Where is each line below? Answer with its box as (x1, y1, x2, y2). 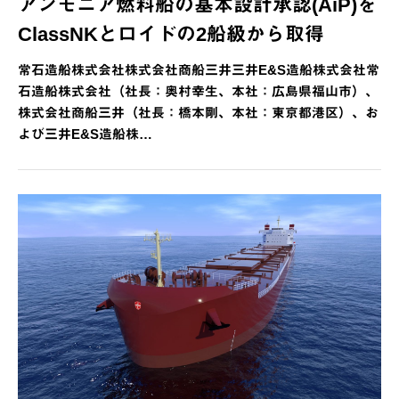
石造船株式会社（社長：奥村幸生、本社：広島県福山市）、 (18, 84, 379, 100)
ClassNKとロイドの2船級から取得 (18, 23, 324, 46)
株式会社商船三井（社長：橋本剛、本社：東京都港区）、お (18, 105, 379, 121)
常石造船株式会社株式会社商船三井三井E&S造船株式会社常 (18, 62, 379, 78)
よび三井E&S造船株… (18, 126, 152, 142)
